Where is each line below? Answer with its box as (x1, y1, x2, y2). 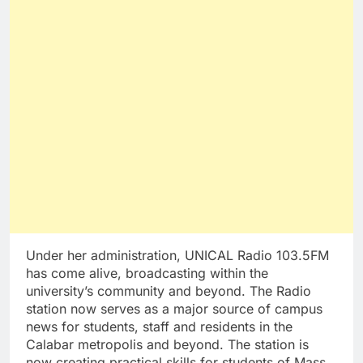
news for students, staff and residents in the (26, 318, 293, 335)
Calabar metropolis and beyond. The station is (26, 336, 309, 353)
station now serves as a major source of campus (26, 301, 322, 318)
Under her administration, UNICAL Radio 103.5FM (26, 247, 329, 264)
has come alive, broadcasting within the (26, 265, 268, 282)
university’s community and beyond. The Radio (26, 283, 311, 300)
